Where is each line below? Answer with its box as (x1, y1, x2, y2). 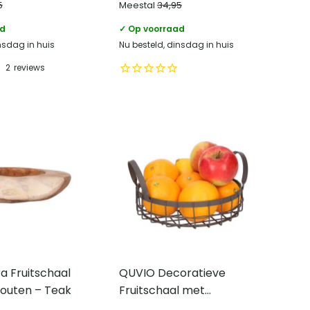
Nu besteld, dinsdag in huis (118, 38, 234, 51)
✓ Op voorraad (118, 22, 185, 35)
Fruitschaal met (118, 282, 205, 298)
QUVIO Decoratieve (118, 264, 226, 281)
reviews (13, 62, 45, 74)
